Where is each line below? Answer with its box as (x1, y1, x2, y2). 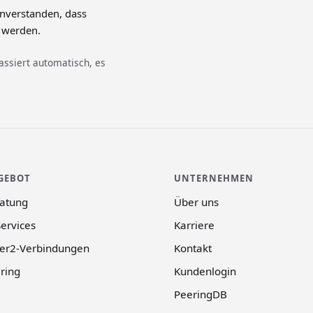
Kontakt (174, 241, 212, 256)
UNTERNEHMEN (174, 171, 254, 184)
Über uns (174, 195, 219, 210)
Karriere (174, 218, 215, 233)
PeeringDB (174, 287, 228, 302)
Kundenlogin (174, 264, 237, 279)
